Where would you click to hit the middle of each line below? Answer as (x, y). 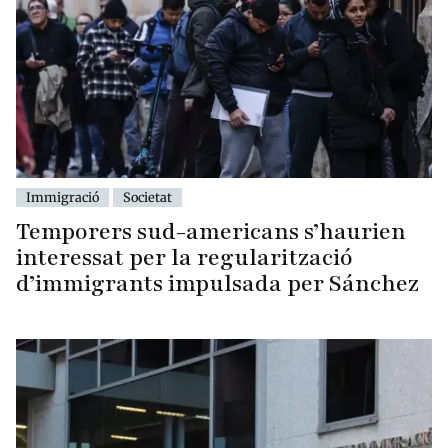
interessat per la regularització (184, 258)
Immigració (62, 197)
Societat (147, 197)
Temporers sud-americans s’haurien (211, 232)
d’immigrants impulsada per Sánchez (217, 284)
